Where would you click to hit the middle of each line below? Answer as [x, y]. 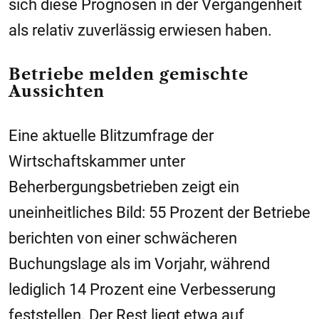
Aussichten [57, 92]
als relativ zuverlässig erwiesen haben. [140, 31]
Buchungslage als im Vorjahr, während [139, 264]
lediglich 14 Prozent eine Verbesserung [142, 290]
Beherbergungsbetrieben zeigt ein [124, 187]
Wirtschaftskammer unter [97, 162]
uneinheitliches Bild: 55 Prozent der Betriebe [159, 213]
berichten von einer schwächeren [123, 239]
